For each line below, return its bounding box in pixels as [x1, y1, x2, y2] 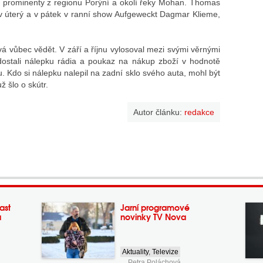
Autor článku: [133, 107, 185, 117]
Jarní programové [120, 201, 190, 214]
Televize [152, 248, 179, 256]
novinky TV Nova [120, 210, 187, 223]
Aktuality [122, 248, 149, 256]
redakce [184, 107, 215, 117]
